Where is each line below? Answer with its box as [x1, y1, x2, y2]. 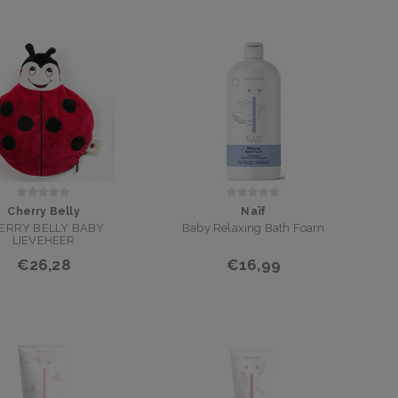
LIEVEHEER [12, 234, 76, 247]
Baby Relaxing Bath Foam [182, 221, 325, 235]
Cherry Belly [7, 205, 80, 218]
